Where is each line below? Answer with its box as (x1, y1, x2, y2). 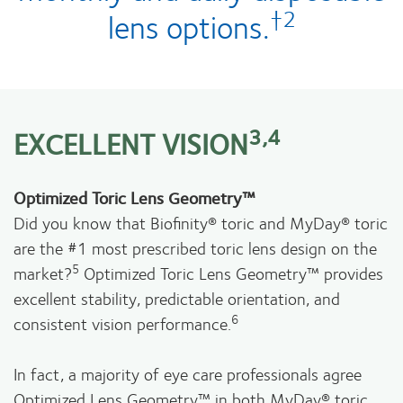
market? (13, 260, 72, 287)
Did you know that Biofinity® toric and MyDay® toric (13, 210, 388, 237)
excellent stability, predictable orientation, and (13, 285, 340, 312)
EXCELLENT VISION (13, 121, 248, 166)
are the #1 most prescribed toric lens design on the (13, 235, 377, 262)
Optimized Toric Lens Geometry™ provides (79, 260, 383, 287)
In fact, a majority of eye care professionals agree (13, 361, 362, 388)
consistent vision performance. (13, 310, 231, 337)
